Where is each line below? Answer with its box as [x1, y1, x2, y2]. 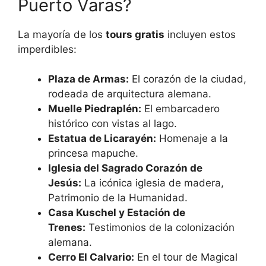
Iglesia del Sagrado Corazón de [48, 162, 202, 175]
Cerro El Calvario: [48, 251, 134, 264]
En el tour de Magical [134, 251, 237, 264]
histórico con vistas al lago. [48, 118, 177, 130]
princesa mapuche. [48, 147, 138, 160]
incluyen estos [164, 28, 236, 40]
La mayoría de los [18, 28, 106, 40]
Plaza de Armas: [48, 73, 129, 85]
